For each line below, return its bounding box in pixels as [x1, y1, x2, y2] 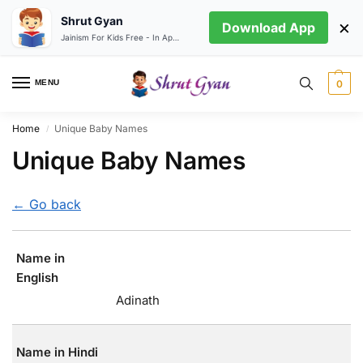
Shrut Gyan [61, 13, 123, 28]
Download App [222, 19, 315, 36]
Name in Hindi [15, 344, 98, 361]
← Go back [12, 196, 81, 212]
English [15, 270, 58, 286]
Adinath [116, 293, 160, 309]
